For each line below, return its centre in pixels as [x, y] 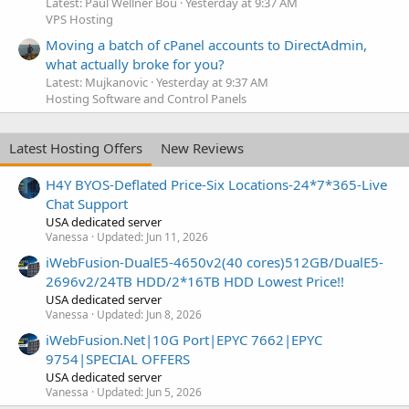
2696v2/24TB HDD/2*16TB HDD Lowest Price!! [195, 281]
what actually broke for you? [135, 64]
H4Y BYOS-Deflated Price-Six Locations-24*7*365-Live [216, 184]
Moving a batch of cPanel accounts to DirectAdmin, [206, 45]
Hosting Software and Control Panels [146, 99]
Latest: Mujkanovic [97, 83]
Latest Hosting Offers [76, 148]
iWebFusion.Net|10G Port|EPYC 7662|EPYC [184, 340]
